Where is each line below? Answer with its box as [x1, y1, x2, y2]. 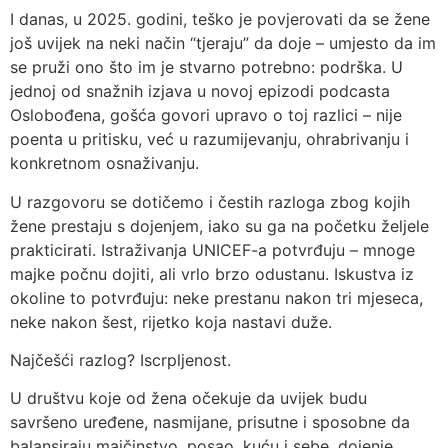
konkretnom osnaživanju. [10, 153, 199, 174]
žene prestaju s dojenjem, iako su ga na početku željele [10, 215, 429, 236]
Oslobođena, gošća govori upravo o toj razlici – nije [10, 105, 402, 126]
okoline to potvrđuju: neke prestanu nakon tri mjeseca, [10, 287, 423, 308]
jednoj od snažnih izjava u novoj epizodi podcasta [10, 81, 390, 102]
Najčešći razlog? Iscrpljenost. [10, 349, 231, 370]
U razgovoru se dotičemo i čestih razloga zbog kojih [10, 191, 410, 212]
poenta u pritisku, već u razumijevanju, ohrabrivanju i [10, 129, 409, 150]
